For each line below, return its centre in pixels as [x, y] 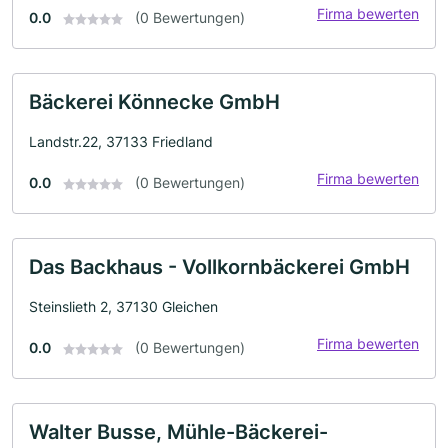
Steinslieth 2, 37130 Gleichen [123, 306]
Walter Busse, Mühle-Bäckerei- [178, 432]
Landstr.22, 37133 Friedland [121, 141]
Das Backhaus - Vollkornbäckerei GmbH [219, 267]
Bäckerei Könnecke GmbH [154, 102]
